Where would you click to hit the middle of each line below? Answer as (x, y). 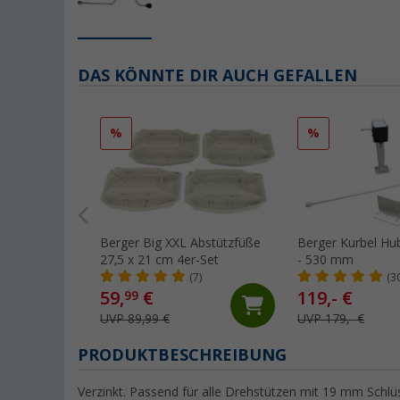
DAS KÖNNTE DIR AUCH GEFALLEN (217, 76)
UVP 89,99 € (135, 319)
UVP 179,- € (331, 319)
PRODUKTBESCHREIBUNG (182, 355)
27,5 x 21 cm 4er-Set (159, 260)
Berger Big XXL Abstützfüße (180, 243)
